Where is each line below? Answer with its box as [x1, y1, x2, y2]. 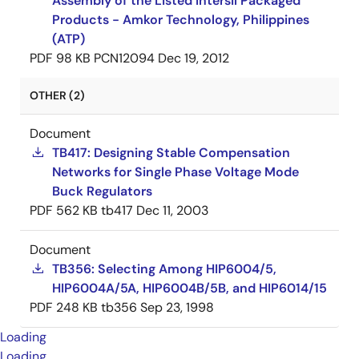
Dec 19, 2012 [158, 50, 229, 67]
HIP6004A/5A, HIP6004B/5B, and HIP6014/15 [52, 280, 327, 296]
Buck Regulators [52, 183, 152, 200]
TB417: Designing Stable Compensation [52, 144, 290, 161]
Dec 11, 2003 [136, 202, 208, 219]
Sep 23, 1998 [140, 299, 214, 316]
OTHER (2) [30, 88, 85, 103]
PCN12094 [94, 50, 155, 67]
